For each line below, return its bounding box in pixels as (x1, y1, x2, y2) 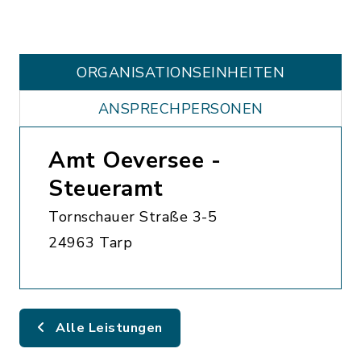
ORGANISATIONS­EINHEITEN (77, 63, 284, 82)
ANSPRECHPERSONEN (98, 99, 263, 118)
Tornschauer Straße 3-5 (48, 207, 217, 226)
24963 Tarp (48, 233, 132, 252)
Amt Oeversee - (48, 145, 221, 176)
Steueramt (48, 173, 164, 204)
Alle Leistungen (52, 319, 163, 337)
